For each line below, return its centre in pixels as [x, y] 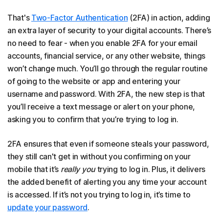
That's [19, 18]
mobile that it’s [34, 169]
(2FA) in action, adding [169, 18]
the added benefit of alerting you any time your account [107, 182]
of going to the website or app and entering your [94, 81]
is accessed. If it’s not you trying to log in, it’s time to [99, 195]
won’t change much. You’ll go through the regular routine [108, 68]
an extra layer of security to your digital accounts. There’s [109, 30]
